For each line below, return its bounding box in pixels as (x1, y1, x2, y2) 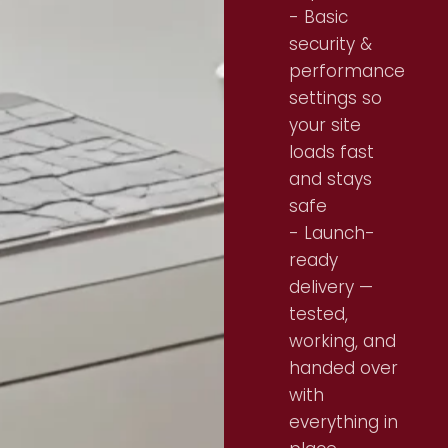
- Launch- (289, 221, 375, 245)
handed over (289, 356, 398, 380)
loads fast (289, 140, 374, 164)
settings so (289, 86, 382, 110)
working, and (289, 329, 396, 353)
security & (289, 32, 372, 56)
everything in (289, 410, 398, 434)
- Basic (289, 5, 348, 29)
